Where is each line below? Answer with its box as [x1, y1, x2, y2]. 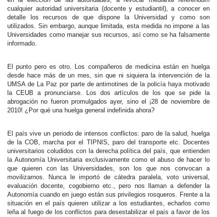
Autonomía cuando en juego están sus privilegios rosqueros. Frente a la [7, 191, 210, 198]
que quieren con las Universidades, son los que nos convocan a [7, 165, 210, 172]
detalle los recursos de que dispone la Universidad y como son [7, 14, 210, 21]
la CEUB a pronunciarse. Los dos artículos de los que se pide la [7, 89, 210, 96]
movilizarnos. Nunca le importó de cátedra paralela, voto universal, [7, 173, 210, 181]
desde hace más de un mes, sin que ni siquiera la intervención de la [7, 72, 210, 79]
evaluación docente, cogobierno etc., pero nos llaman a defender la [7, 182, 210, 189]
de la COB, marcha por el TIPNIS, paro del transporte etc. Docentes [7, 139, 210, 146]
